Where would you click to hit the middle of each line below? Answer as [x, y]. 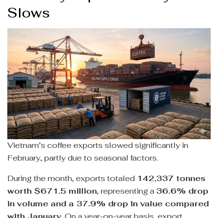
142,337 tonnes [171, 179]
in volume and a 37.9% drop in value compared [108, 204]
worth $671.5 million [52, 191]
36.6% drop [182, 191]
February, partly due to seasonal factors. [83, 158]
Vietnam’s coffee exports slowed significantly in [98, 145]
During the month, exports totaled [72, 179]
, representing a [127, 191]
